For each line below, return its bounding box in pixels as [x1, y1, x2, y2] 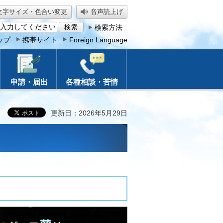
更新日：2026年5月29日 [51, 109, 127, 117]
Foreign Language [69, 36, 127, 44]
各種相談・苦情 [66, 78, 118, 86]
